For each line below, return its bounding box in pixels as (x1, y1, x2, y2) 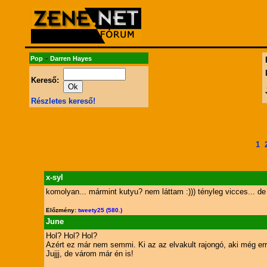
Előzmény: (45, 207, 78, 213)
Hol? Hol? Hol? (45, 231, 97, 240)
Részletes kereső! (30, 97, 95, 105)
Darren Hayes (49, 55, 92, 62)
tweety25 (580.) (77, 207, 122, 213)
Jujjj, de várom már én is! (45, 249, 133, 258)
